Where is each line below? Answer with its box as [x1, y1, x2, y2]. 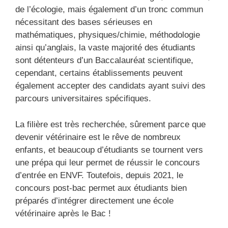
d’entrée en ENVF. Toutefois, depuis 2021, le [15, 170, 183, 180]
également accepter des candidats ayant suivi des [15, 81, 206, 91]
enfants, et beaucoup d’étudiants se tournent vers [15, 145, 203, 155]
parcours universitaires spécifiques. [15, 94, 151, 104]
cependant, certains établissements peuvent [15, 68, 183, 78]
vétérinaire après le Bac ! [15, 208, 111, 218]
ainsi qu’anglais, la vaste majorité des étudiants [15, 43, 195, 53]
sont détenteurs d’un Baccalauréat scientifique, [15, 55, 193, 66]
